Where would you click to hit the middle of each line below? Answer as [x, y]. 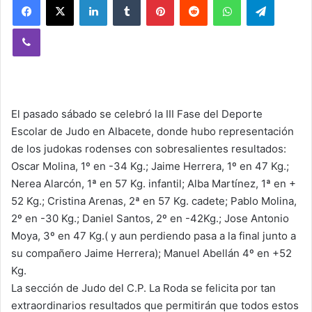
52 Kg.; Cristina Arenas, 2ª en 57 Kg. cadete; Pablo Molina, [154, 201]
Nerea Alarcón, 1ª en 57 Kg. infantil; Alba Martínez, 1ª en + [154, 184]
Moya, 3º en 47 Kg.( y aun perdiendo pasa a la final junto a [154, 236]
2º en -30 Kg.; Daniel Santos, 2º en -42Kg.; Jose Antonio [150, 218]
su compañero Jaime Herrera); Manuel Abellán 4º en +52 [151, 253]
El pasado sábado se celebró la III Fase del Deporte [137, 114]
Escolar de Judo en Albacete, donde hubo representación [153, 131]
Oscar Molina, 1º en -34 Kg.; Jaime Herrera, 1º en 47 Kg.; [150, 166]
